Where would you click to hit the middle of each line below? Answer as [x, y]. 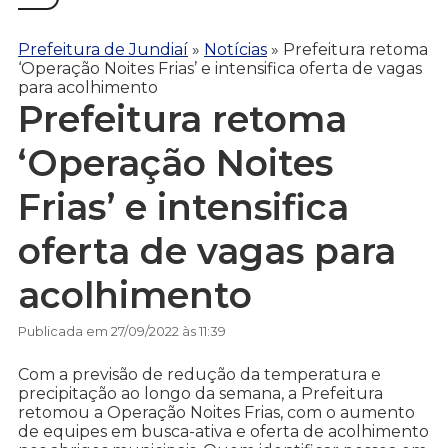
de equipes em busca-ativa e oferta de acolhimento [223, 432]
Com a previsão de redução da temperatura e [199, 375]
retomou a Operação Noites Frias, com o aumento [216, 413]
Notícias [235, 49]
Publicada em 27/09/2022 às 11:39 [122, 331]
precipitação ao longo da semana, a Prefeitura [200, 394]
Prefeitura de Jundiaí [103, 49]
